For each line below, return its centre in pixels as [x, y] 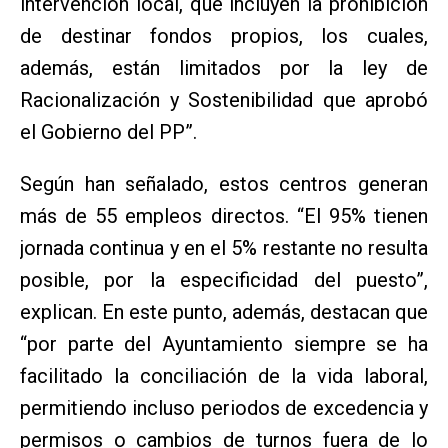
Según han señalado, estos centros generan [224, 184]
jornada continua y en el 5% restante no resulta [224, 248]
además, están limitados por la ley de [224, 68]
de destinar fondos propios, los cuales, [224, 36]
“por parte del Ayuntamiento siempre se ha [224, 344]
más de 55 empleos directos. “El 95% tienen [224, 216]
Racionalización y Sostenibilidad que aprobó [224, 100]
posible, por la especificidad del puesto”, [224, 280]
